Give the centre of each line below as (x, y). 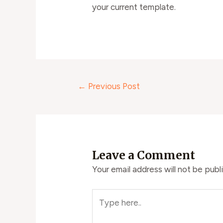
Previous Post (113, 86)
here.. (102, 208)
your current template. (134, 7)
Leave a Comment (144, 156)
